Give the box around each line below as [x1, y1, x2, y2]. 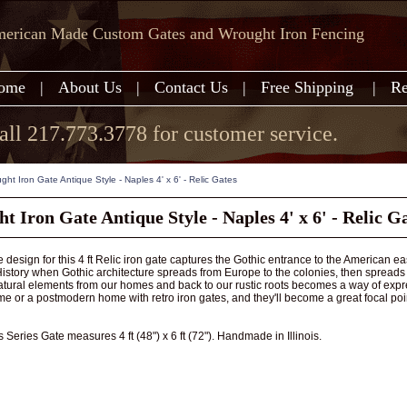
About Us [58, 78, 122, 96]
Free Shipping [261, 78, 358, 96]
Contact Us [154, 78, 228, 96]
